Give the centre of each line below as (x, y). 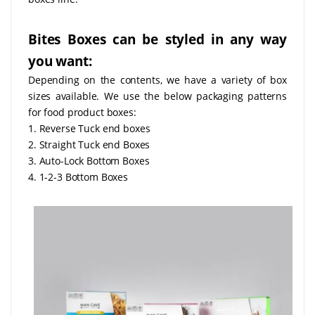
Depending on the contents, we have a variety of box (157, 79)
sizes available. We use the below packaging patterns (157, 96)
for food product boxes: (82, 112)
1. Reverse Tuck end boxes (89, 128)
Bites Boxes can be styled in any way (157, 39)
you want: (60, 60)
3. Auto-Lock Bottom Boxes (89, 160)
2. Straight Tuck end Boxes (89, 144)
